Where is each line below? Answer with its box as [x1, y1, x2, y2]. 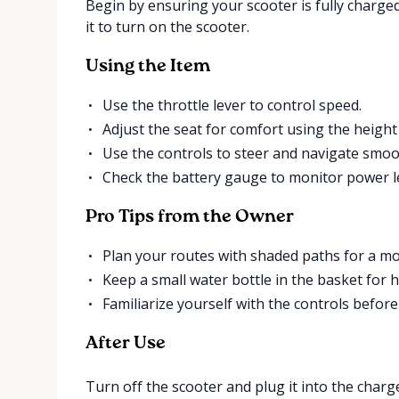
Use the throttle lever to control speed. [102, 94, 362, 115]
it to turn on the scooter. [85, 16, 249, 37]
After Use [85, 334, 166, 353]
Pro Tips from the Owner [85, 208, 294, 226]
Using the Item [85, 57, 210, 76]
